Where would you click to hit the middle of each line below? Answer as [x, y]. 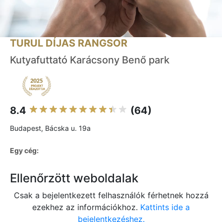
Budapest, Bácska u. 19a [50, 128]
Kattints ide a [165, 207]
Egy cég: [24, 151]
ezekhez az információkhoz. [86, 207]
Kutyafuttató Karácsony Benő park [90, 60]
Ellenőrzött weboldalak [74, 178]
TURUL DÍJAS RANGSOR [69, 43]
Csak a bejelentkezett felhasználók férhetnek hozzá [111, 195]
